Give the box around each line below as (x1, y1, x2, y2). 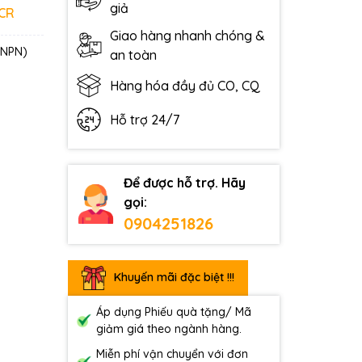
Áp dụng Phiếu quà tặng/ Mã (95, 304, 251, 319)
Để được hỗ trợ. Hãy (124, 174, 246, 191)
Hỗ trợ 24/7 (109, 111, 179, 128)
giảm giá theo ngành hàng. (95, 321, 242, 336)
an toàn (109, 46, 157, 63)
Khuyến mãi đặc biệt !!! (113, 270, 234, 285)
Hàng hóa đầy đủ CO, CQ (109, 77, 260, 94)
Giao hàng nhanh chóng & (109, 27, 265, 44)
